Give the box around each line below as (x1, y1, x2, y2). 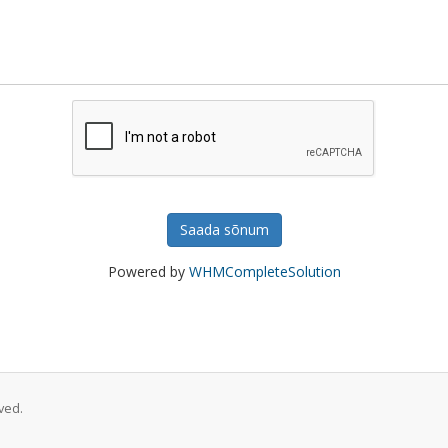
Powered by (107, 262, 189, 281)
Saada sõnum (179, 220, 269, 239)
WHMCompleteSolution (188, 262, 341, 281)
